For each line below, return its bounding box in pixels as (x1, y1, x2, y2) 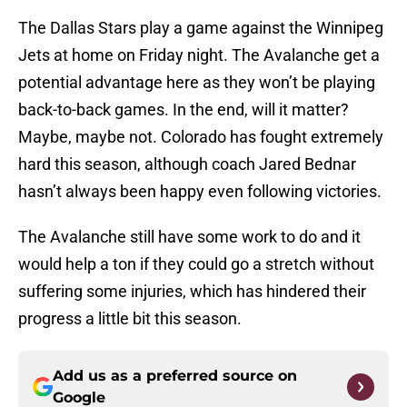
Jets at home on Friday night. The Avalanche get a (18, 45, 380, 65)
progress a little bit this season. (18, 309, 242, 329)
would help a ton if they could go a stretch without (18, 254, 374, 274)
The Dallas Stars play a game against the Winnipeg (18, 18, 383, 38)
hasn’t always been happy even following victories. (18, 182, 382, 202)
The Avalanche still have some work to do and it (18, 227, 361, 247)
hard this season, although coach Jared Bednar (18, 154, 356, 174)
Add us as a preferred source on (53, 367, 297, 385)
